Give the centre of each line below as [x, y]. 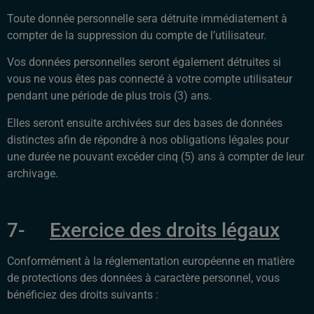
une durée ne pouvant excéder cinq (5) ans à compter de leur [156, 156]
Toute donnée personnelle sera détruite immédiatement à [147, 18]
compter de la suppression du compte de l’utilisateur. [137, 35]
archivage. [33, 173]
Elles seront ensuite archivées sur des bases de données [145, 123]
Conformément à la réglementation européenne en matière [151, 261]
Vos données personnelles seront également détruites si [144, 62]
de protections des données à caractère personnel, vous [143, 278]
